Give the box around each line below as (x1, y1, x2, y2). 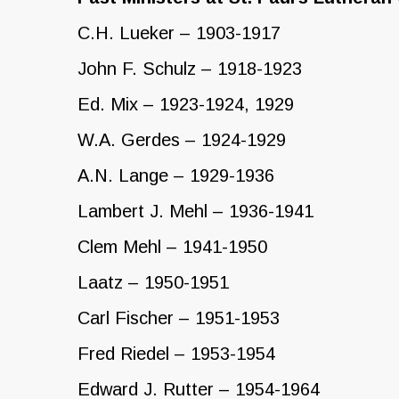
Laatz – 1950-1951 (77, 272, 229, 292)
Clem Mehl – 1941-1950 (77, 236, 267, 256)
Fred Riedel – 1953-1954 (77, 343, 275, 363)
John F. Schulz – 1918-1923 (77, 58, 302, 78)
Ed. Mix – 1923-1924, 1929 (77, 94, 294, 114)
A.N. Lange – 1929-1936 (77, 165, 274, 185)
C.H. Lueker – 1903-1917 (77, 22, 281, 43)
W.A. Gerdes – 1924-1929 (77, 129, 286, 150)
